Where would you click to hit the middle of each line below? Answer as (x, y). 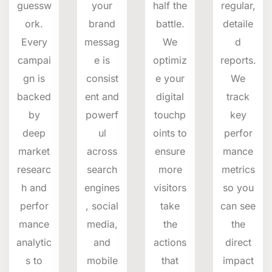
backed (34, 96)
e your (170, 78)
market (34, 151)
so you (238, 187)
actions (170, 242)
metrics (238, 169)
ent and (102, 96)
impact (238, 260)
